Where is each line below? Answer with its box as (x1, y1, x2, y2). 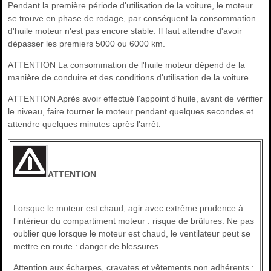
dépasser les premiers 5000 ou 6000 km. (8, 39, 166, 49)
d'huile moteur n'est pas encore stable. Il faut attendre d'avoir (8, 26, 243, 36)
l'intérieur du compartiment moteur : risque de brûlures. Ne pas (13, 216, 255, 226)
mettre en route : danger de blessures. (13, 241, 162, 252)
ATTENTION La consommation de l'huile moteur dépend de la (8, 60, 246, 70)
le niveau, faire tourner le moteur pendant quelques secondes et (8, 106, 254, 117)
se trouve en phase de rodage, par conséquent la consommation (8, 13, 256, 24)
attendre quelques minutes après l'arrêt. (8, 119, 162, 129)
